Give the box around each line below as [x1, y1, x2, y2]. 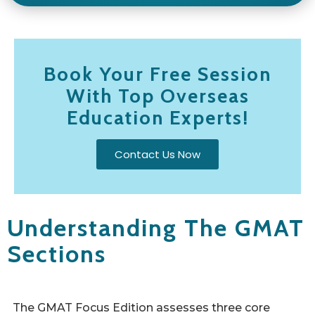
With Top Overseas [65, 84, 250, 108]
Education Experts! [66, 105, 249, 129]
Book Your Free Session [44, 62, 271, 86]
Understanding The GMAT [7, 213, 304, 243]
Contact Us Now [115, 147, 200, 162]
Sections [7, 239, 106, 269]
